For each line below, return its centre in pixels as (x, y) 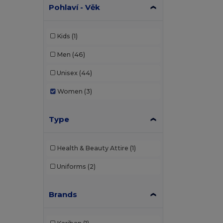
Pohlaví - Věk (75, 7)
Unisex (67, 73)
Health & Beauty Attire (92, 148)
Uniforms (71, 167)
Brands (63, 194)
